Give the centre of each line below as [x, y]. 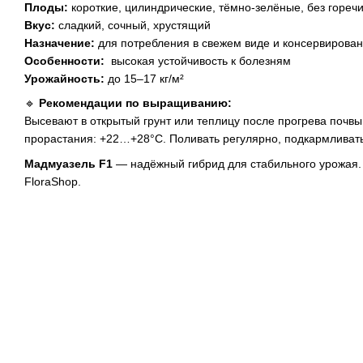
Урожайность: [64, 79]
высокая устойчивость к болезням [198, 61]
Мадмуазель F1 [68, 163]
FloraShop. [53, 181]
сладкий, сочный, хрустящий [133, 25]
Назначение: [60, 43]
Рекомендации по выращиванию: [135, 103]
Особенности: [64, 61]
